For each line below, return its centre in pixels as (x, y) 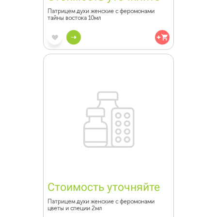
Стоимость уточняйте (104, 187)
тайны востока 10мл (74, 18)
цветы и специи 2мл (75, 208)
